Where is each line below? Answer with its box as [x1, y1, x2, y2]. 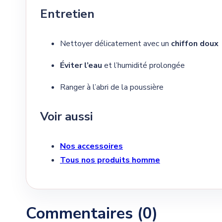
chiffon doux [171, 38, 219, 50]
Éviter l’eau [60, 60, 102, 71]
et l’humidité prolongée [102, 60, 185, 71]
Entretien [40, 6, 95, 22]
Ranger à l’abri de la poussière [60, 82, 164, 93]
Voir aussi [40, 109, 93, 125]
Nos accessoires [60, 141, 123, 152]
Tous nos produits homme [60, 155, 160, 166]
